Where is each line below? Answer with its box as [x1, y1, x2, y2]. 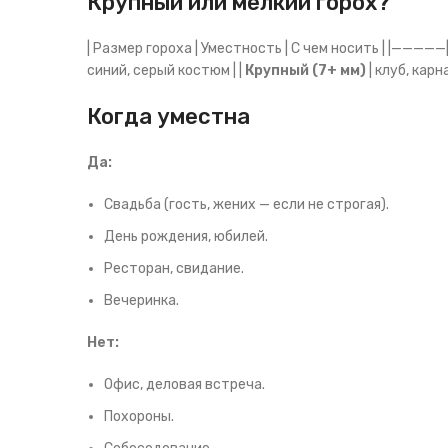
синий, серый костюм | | [87, 62, 245, 79]
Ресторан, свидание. [104, 260, 244, 277]
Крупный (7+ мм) [245, 62, 366, 79]
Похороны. [104, 408, 174, 425]
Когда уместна [87, 103, 250, 130]
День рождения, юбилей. [104, 228, 268, 245]
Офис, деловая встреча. [104, 376, 265, 393]
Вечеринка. [104, 292, 179, 309]
